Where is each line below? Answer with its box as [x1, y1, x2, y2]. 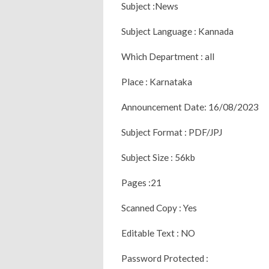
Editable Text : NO [121, 227, 195, 238]
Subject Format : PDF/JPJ [121, 126, 222, 138]
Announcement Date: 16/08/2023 [121, 101, 259, 112]
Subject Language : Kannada [121, 25, 234, 37]
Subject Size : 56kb [121, 151, 195, 163]
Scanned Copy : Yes [121, 202, 197, 213]
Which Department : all [121, 50, 214, 62]
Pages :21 [121, 177, 162, 188]
